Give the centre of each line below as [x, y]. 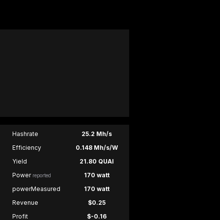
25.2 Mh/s [96, 134]
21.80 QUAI [96, 162]
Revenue [25, 203]
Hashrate [25, 134]
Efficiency [27, 148]
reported [41, 176]
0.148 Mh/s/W [96, 148]
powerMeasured [36, 189]
